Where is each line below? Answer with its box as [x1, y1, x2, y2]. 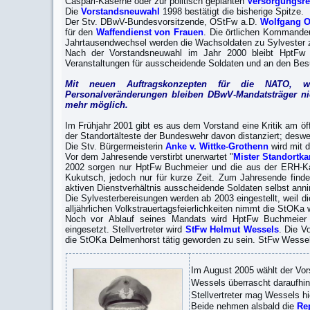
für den [64, 27, 96, 37]
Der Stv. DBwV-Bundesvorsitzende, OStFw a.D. [64, 17, 260, 27]
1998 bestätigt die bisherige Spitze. [159, 6, 304, 17]
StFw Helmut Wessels [185, 224, 279, 235]
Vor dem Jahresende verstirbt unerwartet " [64, 152, 233, 162]
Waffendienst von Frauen [95, 27, 203, 37]
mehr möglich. [64, 100, 128, 110]
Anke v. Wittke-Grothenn [165, 141, 268, 152]
